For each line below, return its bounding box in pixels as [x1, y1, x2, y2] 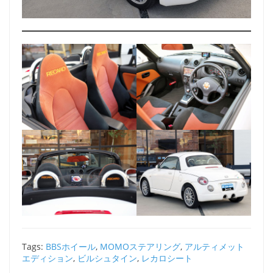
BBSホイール [46, 240, 96, 252]
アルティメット [185, 240, 244, 252]
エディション [22, 252, 73, 264]
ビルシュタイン [77, 252, 137, 264]
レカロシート [141, 252, 193, 264]
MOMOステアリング [100, 240, 180, 252]
